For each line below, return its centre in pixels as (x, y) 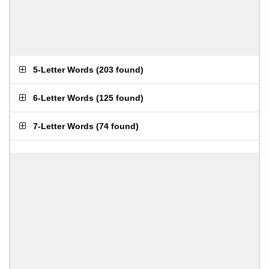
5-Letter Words (63, 70)
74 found (117, 126)
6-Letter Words (63, 98)
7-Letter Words (63, 126)
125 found (120, 98)
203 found (120, 70)
